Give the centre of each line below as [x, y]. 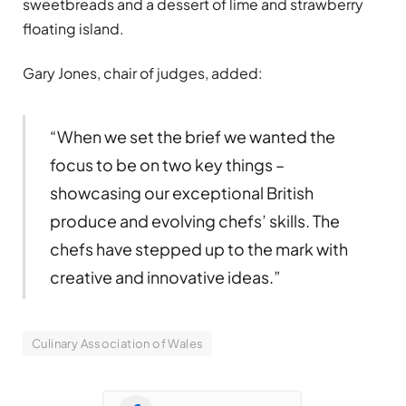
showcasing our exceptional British [181, 193]
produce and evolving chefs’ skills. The [194, 221]
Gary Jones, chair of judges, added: [143, 73]
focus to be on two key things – [167, 165]
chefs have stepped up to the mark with [198, 249]
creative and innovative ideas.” [165, 277]
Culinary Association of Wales [118, 344]
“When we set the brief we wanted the [192, 137]
